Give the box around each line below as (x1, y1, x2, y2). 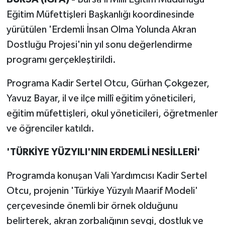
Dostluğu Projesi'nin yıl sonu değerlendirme (6, 40, 192, 50)
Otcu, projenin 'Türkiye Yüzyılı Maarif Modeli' (6, 186, 198, 196)
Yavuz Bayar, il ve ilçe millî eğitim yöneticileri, (6, 93, 196, 104)
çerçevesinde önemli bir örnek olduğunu (6, 201, 178, 211)
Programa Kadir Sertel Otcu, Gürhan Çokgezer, (6, 78, 209, 89)
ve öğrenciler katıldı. (6, 124, 94, 134)
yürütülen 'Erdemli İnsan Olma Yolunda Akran (6, 25, 196, 35)
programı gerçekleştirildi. (6, 55, 116, 65)
